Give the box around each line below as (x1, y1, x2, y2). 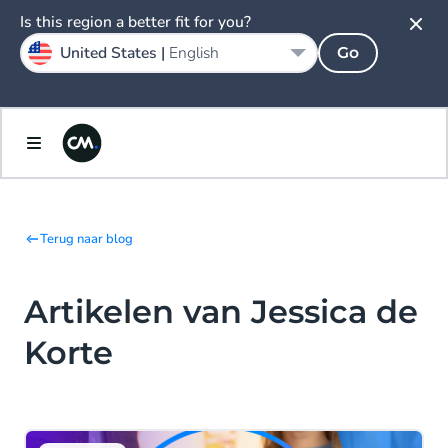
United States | (60, 42, 169, 64)
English (169, 42, 219, 64)
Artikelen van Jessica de (24, 292, 418, 331)
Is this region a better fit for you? (20, 11, 251, 33)
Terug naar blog (40, 230, 133, 248)
